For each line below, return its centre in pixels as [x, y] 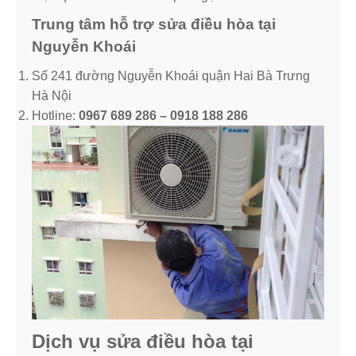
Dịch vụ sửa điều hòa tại [143, 341]
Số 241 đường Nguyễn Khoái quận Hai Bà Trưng [171, 76]
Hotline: [55, 116]
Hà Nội [52, 96]
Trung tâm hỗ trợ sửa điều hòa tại [154, 24]
